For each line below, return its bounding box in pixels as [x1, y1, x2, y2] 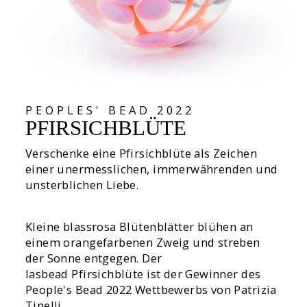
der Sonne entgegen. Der [25, 250, 162, 267]
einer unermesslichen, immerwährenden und [25, 161, 278, 177]
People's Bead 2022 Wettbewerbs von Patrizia [25, 282, 277, 298]
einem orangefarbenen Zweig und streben [25, 234, 260, 251]
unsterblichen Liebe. [25, 177, 139, 193]
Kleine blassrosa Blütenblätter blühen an [25, 219, 254, 235]
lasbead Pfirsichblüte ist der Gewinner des [25, 266, 261, 282]
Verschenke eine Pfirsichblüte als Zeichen [25, 145, 257, 162]
